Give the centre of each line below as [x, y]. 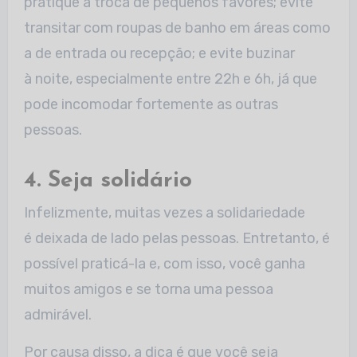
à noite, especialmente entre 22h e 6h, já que [170, 78]
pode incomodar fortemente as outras [151, 104]
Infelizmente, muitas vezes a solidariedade [164, 213]
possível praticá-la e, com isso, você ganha [164, 264]
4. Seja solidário [108, 180]
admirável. [57, 315]
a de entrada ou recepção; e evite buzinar [159, 53]
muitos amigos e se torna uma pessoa [148, 290]
